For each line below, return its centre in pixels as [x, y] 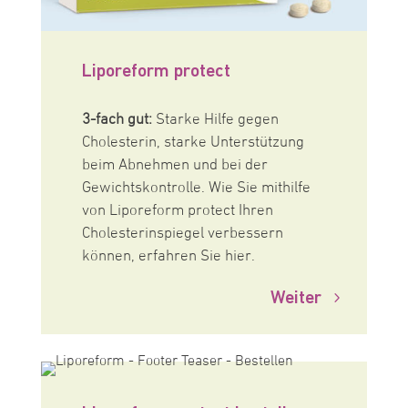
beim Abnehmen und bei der [174, 165]
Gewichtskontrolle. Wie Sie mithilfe [196, 188]
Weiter [296, 297]
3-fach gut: [118, 120]
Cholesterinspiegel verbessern [182, 234]
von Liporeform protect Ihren [177, 211]
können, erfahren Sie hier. [168, 256]
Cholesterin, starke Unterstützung [193, 143]
